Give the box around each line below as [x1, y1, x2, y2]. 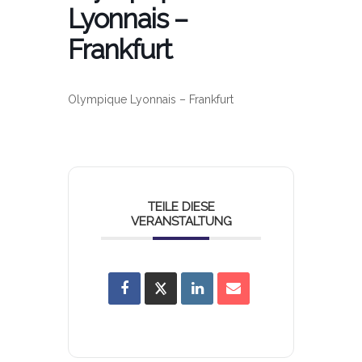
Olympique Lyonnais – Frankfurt [68, 93, 234, 107]
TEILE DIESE [147, 200, 215, 215]
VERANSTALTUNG [130, 214, 232, 229]
